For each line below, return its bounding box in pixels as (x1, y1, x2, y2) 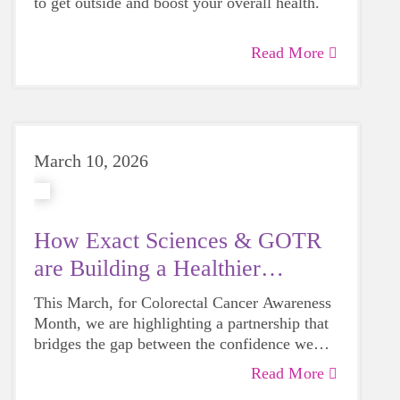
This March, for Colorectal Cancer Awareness (34, 294, 331, 312)
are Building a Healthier (34, 255, 261, 281)
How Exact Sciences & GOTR (34, 228, 321, 254)
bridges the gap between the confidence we (34, 335, 313, 353)
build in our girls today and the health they (34, 355, 311, 373)
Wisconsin (34, 283, 131, 309)
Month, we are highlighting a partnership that (34, 314, 329, 332)
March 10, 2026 (34, 151, 148, 171)
